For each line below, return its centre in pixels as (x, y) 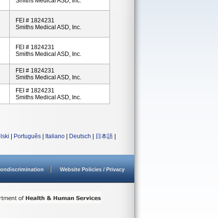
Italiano (55, 136)
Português (27, 136)
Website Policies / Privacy (92, 169)
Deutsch (80, 136)
